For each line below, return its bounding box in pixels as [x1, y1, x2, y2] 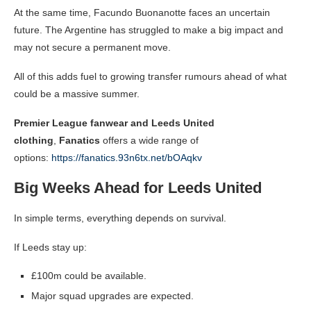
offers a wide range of [100, 135, 199, 146]
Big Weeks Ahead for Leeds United [14, 179, 262, 197]
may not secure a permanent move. [14, 42, 171, 53]
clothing [14, 135, 53, 146]
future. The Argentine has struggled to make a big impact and [14, 24, 283, 36]
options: [14, 152, 51, 164]
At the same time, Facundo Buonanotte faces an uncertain [14, 7, 270, 19]
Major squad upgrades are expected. [31, 290, 194, 302]
